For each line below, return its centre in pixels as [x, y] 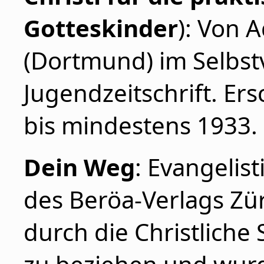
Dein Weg [79, 167]
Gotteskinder [101, 28]
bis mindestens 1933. [141, 125]
